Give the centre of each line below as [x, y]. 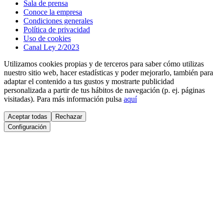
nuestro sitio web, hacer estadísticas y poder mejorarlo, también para [109, 72]
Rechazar [69, 116]
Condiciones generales [58, 21]
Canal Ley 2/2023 [51, 47]
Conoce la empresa [53, 12]
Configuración [27, 127]
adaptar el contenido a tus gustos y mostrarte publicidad [89, 81]
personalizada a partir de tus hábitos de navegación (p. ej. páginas [104, 90]
